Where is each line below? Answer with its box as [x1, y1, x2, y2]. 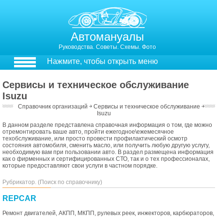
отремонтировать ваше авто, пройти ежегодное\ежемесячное [2, 128, 174, 135]
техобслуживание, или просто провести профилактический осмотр [2, 135, 187, 142]
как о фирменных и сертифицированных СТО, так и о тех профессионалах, [2, 155, 210, 162]
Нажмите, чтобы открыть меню [47, 57, 158, 65]
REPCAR [2, 194, 36, 203]
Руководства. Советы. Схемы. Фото [59, 44, 156, 50]
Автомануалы [71, 30, 144, 43]
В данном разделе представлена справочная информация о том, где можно [2, 122, 212, 128]
